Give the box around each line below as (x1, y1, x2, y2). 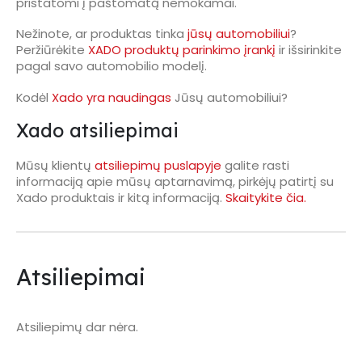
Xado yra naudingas (52, 88, 171, 106)
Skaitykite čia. (225, 189, 306, 207)
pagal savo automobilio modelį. (16, 57, 207, 75)
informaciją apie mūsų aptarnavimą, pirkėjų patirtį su (16, 173, 334, 191)
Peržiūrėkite (16, 41, 88, 59)
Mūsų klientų (16, 157, 95, 175)
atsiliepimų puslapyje (95, 157, 221, 175)
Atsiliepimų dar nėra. (16, 318, 138, 336)
